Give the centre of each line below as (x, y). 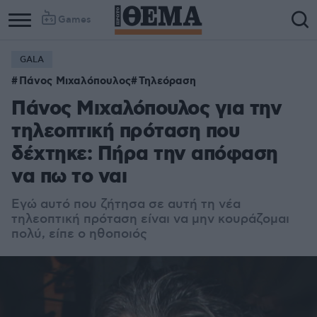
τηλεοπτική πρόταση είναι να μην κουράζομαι (150, 219)
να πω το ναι (69, 177)
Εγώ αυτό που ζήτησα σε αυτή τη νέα (126, 204)
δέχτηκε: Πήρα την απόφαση (145, 155)
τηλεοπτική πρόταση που (125, 132)
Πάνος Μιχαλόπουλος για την (146, 109)
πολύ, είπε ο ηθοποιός (79, 234)
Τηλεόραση (167, 81)
